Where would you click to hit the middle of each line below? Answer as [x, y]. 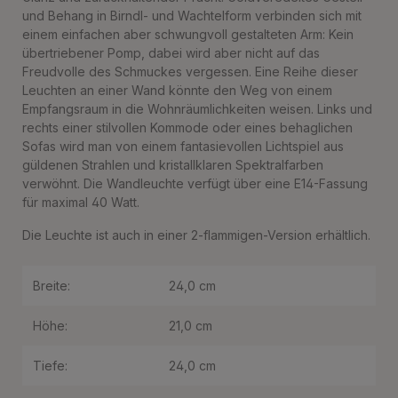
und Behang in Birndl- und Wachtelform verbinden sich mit [192, 16]
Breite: [52, 286]
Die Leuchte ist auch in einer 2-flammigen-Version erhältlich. [196, 235]
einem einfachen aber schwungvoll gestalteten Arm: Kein [188, 34]
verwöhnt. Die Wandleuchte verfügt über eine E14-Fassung [195, 183]
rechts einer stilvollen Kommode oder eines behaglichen [187, 127]
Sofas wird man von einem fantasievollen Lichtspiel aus [183, 146]
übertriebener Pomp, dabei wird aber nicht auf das [171, 53]
